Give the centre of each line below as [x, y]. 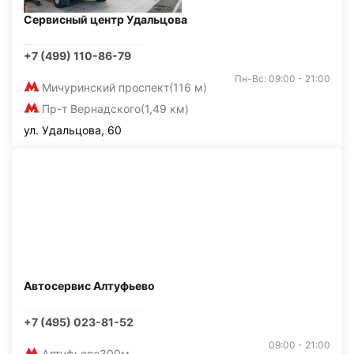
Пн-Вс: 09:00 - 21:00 [282, 79]
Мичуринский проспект [105, 87]
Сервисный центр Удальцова [105, 19]
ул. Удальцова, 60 [73, 130]
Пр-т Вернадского [91, 109]
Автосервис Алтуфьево [89, 286]
